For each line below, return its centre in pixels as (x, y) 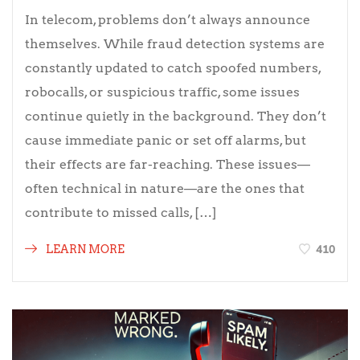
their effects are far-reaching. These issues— (168, 164)
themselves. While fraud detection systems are (175, 43)
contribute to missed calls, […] (121, 212)
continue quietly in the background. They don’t (176, 116)
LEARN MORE (84, 249)
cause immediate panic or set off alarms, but (166, 140)
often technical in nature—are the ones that (165, 188)
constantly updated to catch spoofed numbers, (173, 67)
